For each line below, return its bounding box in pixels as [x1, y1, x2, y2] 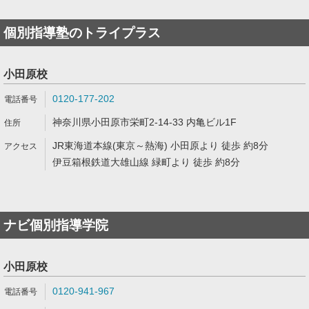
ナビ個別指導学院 [3, 218, 108, 232]
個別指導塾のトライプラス [3, 26, 161, 40]
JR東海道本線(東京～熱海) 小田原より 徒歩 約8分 [52, 140, 268, 151]
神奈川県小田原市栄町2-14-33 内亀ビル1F [52, 117, 237, 128]
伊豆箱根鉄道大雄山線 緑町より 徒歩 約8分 [52, 157, 240, 168]
